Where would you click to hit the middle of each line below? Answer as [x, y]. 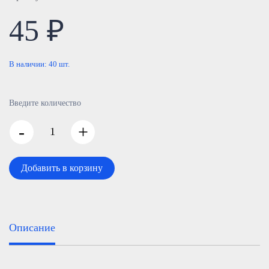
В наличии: [29, 64]
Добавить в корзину [62, 168]
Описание [32, 228]
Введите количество [45, 103]
